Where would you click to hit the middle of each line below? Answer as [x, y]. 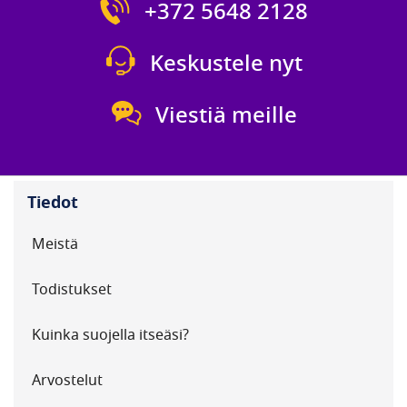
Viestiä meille [226, 115]
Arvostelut [67, 380]
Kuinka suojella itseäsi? [110, 335]
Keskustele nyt [226, 63]
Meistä [55, 244]
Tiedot [53, 202]
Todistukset [72, 289]
